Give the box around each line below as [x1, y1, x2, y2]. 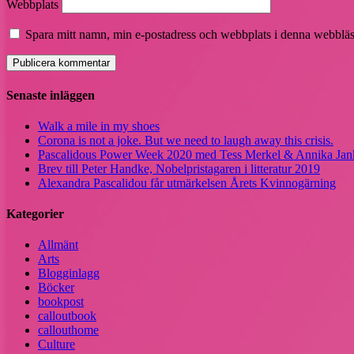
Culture [38, 337, 75, 352]
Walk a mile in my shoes [38, 119, 160, 133]
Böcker [38, 281, 74, 295]
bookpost [38, 295, 84, 309]
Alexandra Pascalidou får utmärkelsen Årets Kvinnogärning [38, 175, 336, 190]
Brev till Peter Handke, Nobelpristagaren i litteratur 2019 [38, 161, 320, 175]
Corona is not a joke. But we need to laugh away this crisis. [38, 133, 333, 147]
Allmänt [38, 238, 78, 252]
